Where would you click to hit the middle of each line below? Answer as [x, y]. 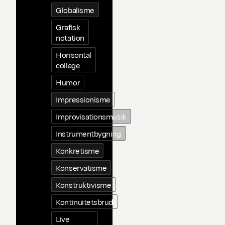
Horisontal [74, 54]
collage [68, 65]
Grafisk [68, 27]
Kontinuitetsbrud [84, 202]
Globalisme [75, 10]
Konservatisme [81, 167]
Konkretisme [78, 150]
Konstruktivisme [84, 185]
